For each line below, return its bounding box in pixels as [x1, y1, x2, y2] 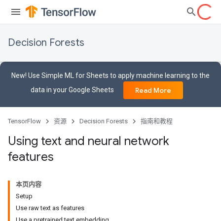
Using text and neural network [8, 134, 169, 148]
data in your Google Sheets [30, 85, 115, 94]
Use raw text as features [16, 204, 84, 212]
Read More [135, 86, 171, 95]
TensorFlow [8, 117, 41, 125]
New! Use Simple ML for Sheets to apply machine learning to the [11, 72, 210, 79]
